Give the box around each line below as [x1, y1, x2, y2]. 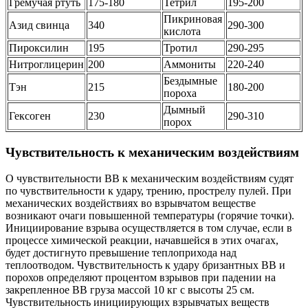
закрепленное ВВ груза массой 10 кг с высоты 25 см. [5, 284, 254, 296]
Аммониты [164, 58, 216, 70]
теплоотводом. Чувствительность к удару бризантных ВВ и [5, 259, 285, 272]
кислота [164, 25, 201, 37]
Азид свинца [9, 19, 69, 31]
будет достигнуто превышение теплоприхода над [5, 247, 236, 259]
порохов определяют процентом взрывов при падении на [5, 272, 276, 284]
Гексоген [9, 109, 51, 122]
